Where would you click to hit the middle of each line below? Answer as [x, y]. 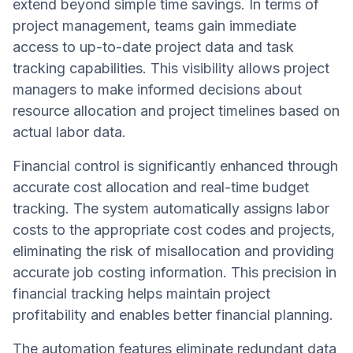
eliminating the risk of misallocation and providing [173, 251]
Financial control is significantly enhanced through [175, 166]
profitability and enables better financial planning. [173, 315]
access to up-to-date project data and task [153, 47]
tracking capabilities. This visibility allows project [171, 69]
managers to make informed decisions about [157, 90]
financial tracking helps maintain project [141, 294]
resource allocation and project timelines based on [176, 111]
